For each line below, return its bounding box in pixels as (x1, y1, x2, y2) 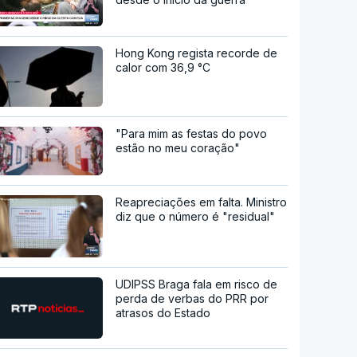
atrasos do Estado (116, 305, 211, 320)
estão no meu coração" (116, 141, 241, 155)
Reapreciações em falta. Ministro (116, 195, 288, 210)
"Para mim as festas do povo (116, 127, 268, 140)
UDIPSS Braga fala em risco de (116, 277, 278, 291)
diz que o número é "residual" (116, 210, 276, 224)
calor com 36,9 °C (116, 61, 211, 75)
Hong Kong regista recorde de (116, 46, 278, 61)
